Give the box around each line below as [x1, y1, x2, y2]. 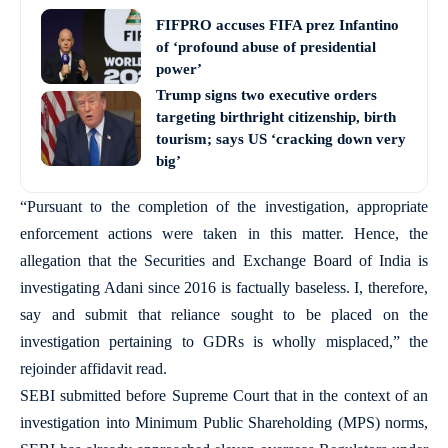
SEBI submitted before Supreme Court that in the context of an [20, 387, 428, 404]
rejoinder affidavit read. [20, 360, 167, 377]
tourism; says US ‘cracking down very [156, 131, 406, 147]
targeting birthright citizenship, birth [156, 109, 396, 125]
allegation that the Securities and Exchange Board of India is [20, 252, 428, 269]
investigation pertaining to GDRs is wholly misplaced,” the [20, 333, 428, 350]
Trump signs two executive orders [156, 87, 377, 103]
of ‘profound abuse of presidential [156, 38, 376, 55]
